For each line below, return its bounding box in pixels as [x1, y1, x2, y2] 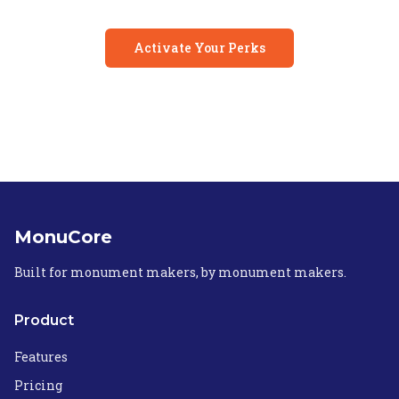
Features [14, 348, 68, 365]
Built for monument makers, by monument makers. [14, 264, 346, 281]
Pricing [14, 377, 62, 394]
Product [14, 312, 74, 329]
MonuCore [14, 226, 112, 248]
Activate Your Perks [134, 39, 265, 56]
